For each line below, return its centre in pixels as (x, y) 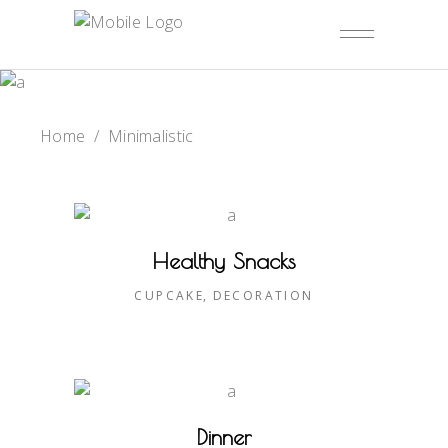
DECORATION (263, 295)
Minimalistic (150, 136)
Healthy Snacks (224, 260)
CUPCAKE (169, 295)
